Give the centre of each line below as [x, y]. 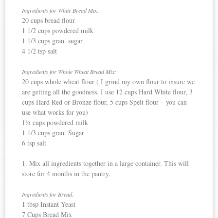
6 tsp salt [34, 143]
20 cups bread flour [49, 20]
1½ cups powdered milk [55, 123]
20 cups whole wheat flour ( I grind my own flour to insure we [109, 82]
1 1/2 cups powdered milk [58, 31]
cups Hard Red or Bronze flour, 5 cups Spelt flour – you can [105, 102]
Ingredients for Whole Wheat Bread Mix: [69, 72]
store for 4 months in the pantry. [66, 174]
